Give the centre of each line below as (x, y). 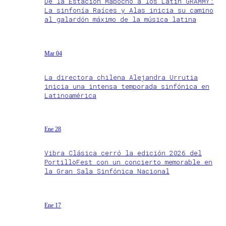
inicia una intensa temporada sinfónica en (127, 86)
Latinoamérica (70, 95)
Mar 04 (53, 53)
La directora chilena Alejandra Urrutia (121, 77)
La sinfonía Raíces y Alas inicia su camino (129, 10)
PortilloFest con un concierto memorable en (128, 162)
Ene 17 (53, 205)
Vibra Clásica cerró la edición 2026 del (123, 153)
